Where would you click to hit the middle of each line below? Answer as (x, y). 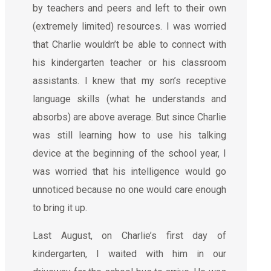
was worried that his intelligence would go (129, 171)
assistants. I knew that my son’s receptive (129, 80)
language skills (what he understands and (129, 99)
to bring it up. (60, 207)
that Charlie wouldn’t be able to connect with (129, 44)
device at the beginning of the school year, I (129, 153)
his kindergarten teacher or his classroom (129, 62)
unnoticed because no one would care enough (129, 189)
